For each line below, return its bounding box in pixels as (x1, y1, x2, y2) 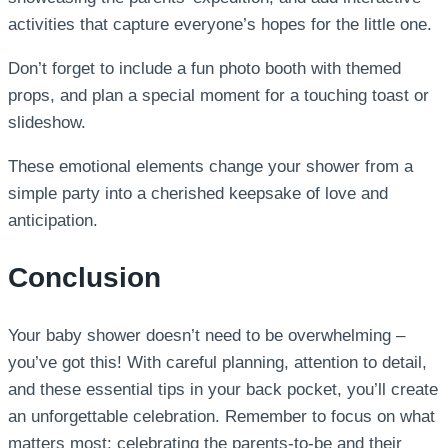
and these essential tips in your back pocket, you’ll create (8, 380, 438, 400)
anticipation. (8, 210, 98, 230)
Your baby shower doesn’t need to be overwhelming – (8, 326, 405, 346)
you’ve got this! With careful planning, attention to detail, (8, 353, 427, 373)
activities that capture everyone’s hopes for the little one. (8, 14, 432, 34)
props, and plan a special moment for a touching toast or (8, 85, 429, 105)
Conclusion (8, 261, 161, 293)
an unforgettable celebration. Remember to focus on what (8, 407, 435, 427)
